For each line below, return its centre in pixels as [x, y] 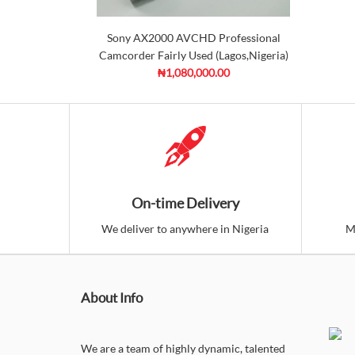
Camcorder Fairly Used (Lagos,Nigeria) [194, 55]
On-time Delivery [185, 203]
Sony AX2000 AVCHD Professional [194, 38]
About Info [112, 298]
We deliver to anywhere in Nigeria [185, 229]
